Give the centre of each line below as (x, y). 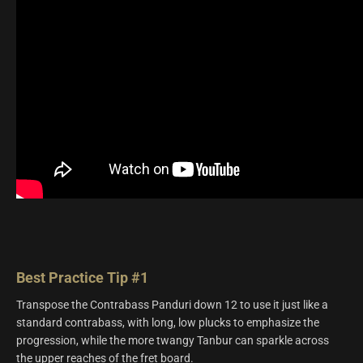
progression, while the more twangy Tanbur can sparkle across (173, 341)
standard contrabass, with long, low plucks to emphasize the (168, 323)
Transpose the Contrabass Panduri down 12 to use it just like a (172, 305)
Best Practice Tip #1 (82, 278)
